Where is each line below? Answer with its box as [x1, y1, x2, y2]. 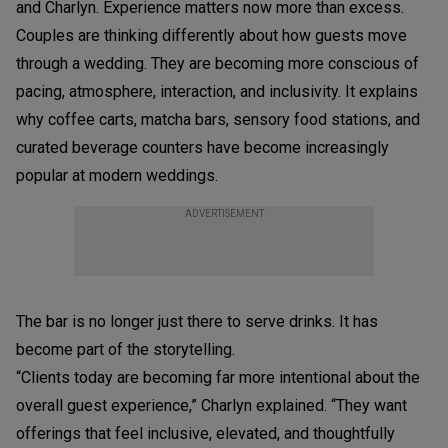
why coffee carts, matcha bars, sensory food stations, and [16, 109, 420, 129]
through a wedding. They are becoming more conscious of [16, 53, 419, 73]
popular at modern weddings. [16, 165, 218, 185]
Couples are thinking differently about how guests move [16, 25, 407, 45]
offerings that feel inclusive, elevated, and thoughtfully [16, 423, 395, 443]
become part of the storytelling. [16, 339, 235, 359]
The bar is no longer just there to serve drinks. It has [16, 311, 378, 331]
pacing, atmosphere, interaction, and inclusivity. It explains [16, 81, 418, 101]
